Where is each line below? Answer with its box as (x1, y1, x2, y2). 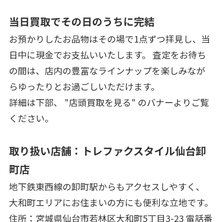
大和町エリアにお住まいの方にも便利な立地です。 (8, 196, 213, 209)
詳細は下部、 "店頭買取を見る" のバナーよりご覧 (8, 96, 209, 109)
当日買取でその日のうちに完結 (8, 14, 155, 29)
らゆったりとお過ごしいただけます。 (8, 80, 160, 93)
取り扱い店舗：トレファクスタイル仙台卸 (8, 143, 206, 159)
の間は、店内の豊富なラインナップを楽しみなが (8, 64, 205, 77)
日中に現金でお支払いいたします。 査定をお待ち (8, 48, 206, 61)
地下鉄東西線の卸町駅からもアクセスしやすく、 (8, 180, 205, 193)
